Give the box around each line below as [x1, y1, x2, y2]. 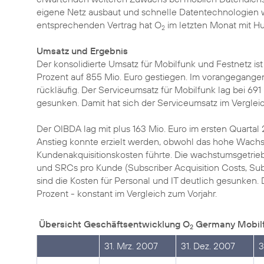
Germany [193, 218, 235, 230]
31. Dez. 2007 [181, 240, 235, 252]
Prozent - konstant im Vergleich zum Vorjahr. [37, 187, 217, 199]
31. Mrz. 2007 [104, 240, 158, 252]
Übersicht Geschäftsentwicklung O [39, 218, 190, 230]
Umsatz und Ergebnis [37, 45, 128, 57]
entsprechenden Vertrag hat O [37, 19, 161, 31]
